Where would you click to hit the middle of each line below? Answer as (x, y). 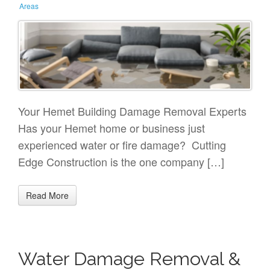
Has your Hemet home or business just (111, 127)
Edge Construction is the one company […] (121, 161)
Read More (47, 195)
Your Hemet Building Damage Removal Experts (132, 111)
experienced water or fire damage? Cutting (122, 144)
